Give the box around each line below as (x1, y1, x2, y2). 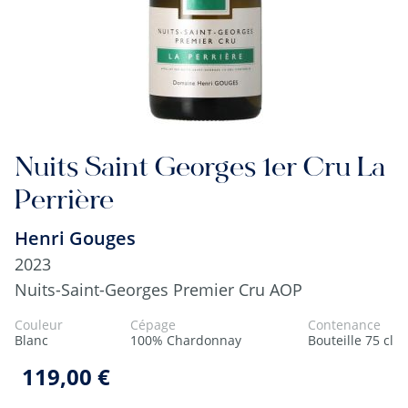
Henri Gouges (15, 226, 136, 250)
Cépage (129, 316, 176, 333)
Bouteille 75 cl (308, 331, 393, 349)
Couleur (15, 316, 63, 333)
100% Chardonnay (129, 331, 241, 349)
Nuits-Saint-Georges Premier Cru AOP (15, 279, 302, 301)
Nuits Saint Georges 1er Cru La (15, 155, 385, 184)
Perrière (15, 188, 114, 217)
